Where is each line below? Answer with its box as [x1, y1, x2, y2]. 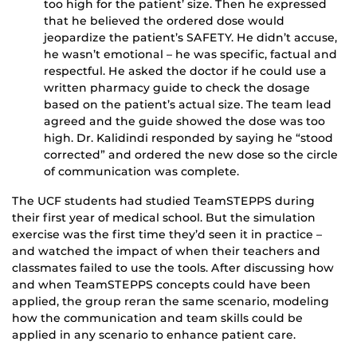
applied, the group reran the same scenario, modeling [12, 294, 329, 309]
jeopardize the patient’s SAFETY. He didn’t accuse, [44, 30, 337, 45]
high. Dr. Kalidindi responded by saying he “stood [44, 131, 333, 146]
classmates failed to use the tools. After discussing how [12, 261, 334, 276]
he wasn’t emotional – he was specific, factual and [44, 47, 337, 62]
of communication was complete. [44, 164, 239, 179]
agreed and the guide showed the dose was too [44, 114, 325, 129]
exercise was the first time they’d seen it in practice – [12, 227, 322, 242]
